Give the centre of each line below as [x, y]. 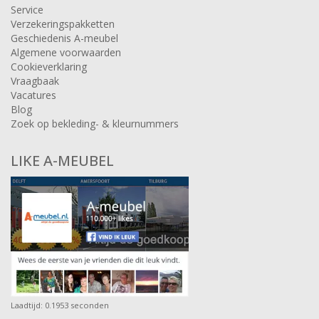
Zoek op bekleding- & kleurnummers [95, 123]
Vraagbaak [35, 80]
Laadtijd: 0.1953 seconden [60, 305]
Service [27, 9]
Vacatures [33, 95]
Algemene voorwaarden [66, 52]
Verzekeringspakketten [63, 23]
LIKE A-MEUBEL [62, 160]
